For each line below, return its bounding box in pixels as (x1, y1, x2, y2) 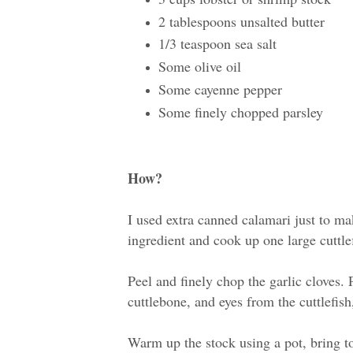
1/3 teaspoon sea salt (158, 34, 277, 54)
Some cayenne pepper (158, 80, 287, 99)
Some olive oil (158, 57, 241, 76)
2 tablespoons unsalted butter (158, 11, 325, 31)
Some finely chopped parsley (158, 102, 323, 121)
